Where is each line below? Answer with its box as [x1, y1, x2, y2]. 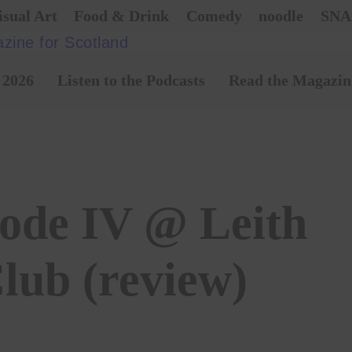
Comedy [185, 7, 242, 24]
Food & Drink [74, 7, 169, 24]
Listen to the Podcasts [57, 71, 205, 89]
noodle [258, 7, 303, 24]
